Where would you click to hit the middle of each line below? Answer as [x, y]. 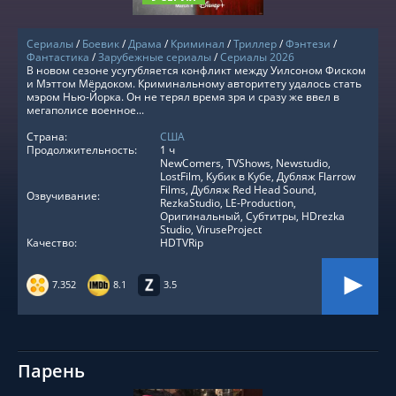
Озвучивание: [63, 196]
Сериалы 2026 [257, 57]
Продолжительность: [82, 150]
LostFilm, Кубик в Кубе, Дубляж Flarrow [258, 176]
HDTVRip [182, 243]
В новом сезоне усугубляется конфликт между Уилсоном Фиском [196, 70]
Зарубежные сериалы [155, 57]
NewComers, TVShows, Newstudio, [245, 163]
